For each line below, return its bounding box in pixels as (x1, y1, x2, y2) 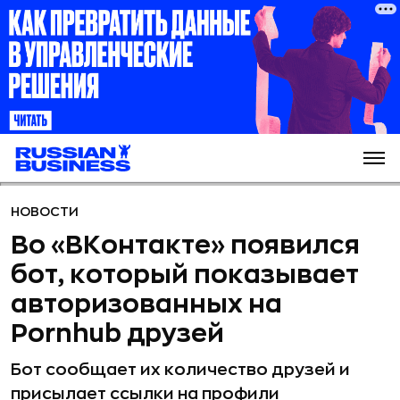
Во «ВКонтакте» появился (11, 233, 360, 258)
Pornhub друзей (11, 321, 224, 346)
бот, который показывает (11, 262, 359, 287)
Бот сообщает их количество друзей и (11, 362, 350, 378)
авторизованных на (11, 292, 282, 317)
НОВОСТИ (11, 205, 79, 218)
